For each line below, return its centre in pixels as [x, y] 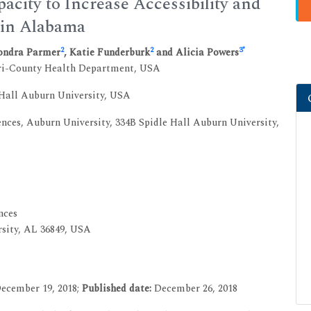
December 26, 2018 [194, 288]
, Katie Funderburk [107, 52]
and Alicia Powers [196, 52]
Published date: [117, 288]
